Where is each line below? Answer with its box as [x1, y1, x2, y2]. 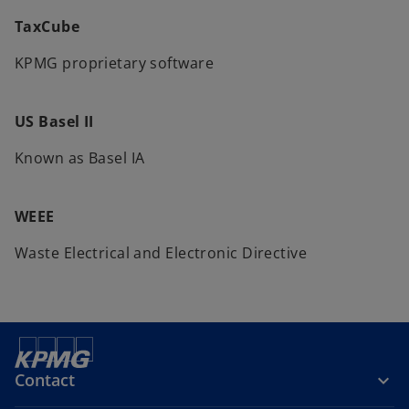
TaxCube [15, 16, 80, 37]
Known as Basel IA [15, 148, 145, 168]
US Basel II [15, 111, 94, 131]
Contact [15, 369, 75, 391]
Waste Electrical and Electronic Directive [15, 243, 308, 263]
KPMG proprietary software [15, 53, 214, 73]
